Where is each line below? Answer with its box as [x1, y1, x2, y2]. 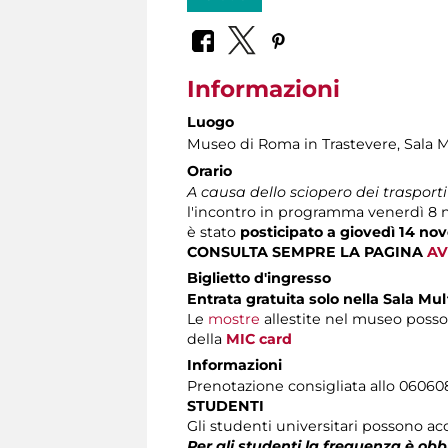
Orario [187, 161, 232, 180]
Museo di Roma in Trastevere [187, 134, 397, 153]
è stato [187, 222, 240, 241]
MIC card [226, 329, 292, 348]
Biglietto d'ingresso [187, 268, 331, 287]
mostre [208, 309, 260, 328]
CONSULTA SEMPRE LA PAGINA [187, 242, 427, 261]
